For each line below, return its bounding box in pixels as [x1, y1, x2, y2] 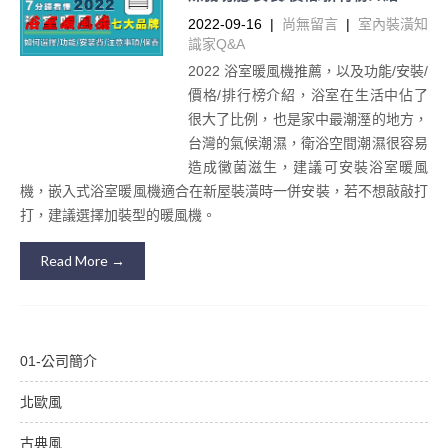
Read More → [40, 251, 125, 269]
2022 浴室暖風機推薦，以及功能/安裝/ [187, 62, 428, 79]
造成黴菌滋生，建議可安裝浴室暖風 [187, 158, 428, 175]
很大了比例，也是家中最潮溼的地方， [187, 110, 428, 127]
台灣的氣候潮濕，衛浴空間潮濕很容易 [187, 134, 428, 151]
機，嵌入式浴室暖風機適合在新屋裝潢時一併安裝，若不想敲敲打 [20, 182, 428, 199]
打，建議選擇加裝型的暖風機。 [20, 206, 216, 223]
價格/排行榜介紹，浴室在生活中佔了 [187, 86, 428, 103]
